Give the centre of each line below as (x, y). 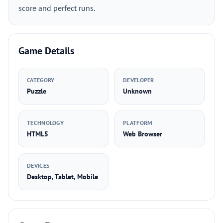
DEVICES (38, 166)
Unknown (137, 91)
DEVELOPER (139, 80)
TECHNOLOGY (45, 123)
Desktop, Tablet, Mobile (62, 177)
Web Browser (143, 134)
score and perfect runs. (57, 8)
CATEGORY (41, 80)
